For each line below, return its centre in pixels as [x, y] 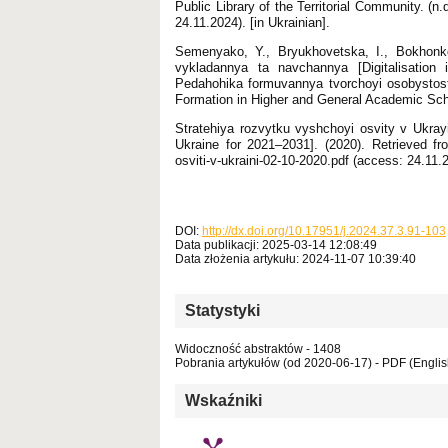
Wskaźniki [223, 400]
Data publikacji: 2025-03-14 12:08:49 [276, 244]
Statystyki [222, 310]
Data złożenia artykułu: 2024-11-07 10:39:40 [295, 258]
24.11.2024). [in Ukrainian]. [252, 22]
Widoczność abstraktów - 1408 [258, 348]
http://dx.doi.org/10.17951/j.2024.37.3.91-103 [324, 230]
